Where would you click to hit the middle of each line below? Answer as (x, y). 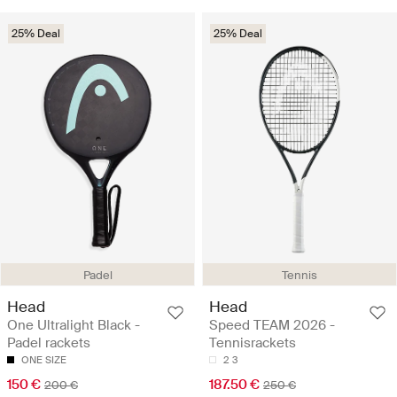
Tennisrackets (253, 343)
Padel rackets (49, 343)
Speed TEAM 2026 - (272, 325)
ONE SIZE (44, 359)
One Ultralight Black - (74, 325)
